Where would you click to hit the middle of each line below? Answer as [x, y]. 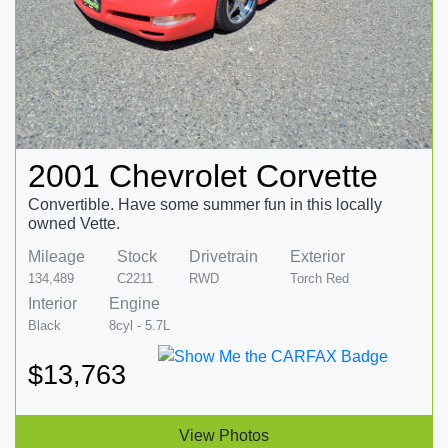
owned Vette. [74, 223]
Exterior [317, 256]
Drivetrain [223, 256]
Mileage [56, 256]
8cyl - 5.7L [139, 325]
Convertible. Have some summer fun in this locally [205, 204]
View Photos [224, 435]
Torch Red [319, 278]
